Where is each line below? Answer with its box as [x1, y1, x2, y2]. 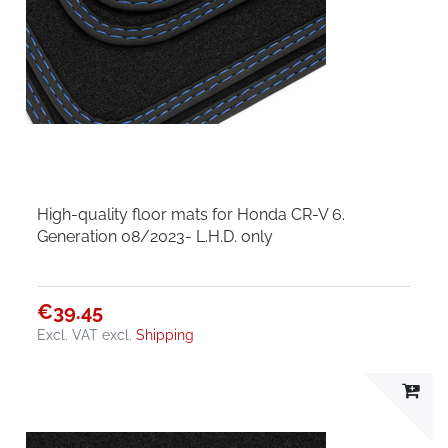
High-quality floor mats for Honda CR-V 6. [37, 204, 346, 224]
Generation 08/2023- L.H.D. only [37, 226, 274, 246]
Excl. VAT [37, 326, 99, 343]
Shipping [136, 326, 195, 343]
